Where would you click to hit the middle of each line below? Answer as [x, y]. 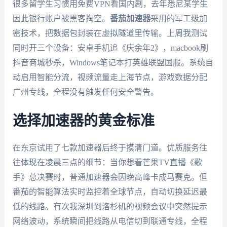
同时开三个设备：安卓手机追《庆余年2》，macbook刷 [110, 48]
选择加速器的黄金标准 [83, 121]
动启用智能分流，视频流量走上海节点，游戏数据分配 [110, 77]
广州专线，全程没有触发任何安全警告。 [85, 92]
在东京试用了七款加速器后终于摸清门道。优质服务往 [110, 148]
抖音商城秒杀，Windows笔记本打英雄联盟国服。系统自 [113, 62]
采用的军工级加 [179, 18]
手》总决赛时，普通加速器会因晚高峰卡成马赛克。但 [110, 177]
